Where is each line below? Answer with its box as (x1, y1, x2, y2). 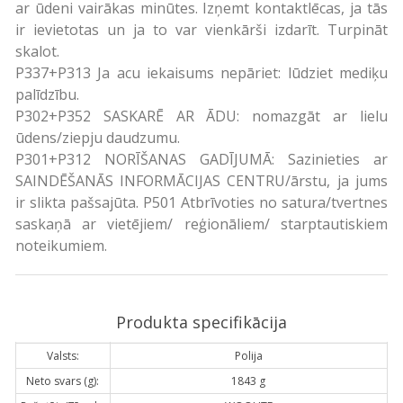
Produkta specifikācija (115, 310, 287, 333)
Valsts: (46, 347, 79, 363)
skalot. (14, 40, 59, 61)
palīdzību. (14, 84, 79, 104)
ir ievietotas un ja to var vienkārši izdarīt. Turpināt (14, 19, 389, 40)
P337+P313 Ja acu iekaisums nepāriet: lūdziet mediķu (14, 62, 389, 83)
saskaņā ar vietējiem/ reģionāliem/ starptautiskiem (14, 213, 389, 234)
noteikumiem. (14, 235, 107, 255)
